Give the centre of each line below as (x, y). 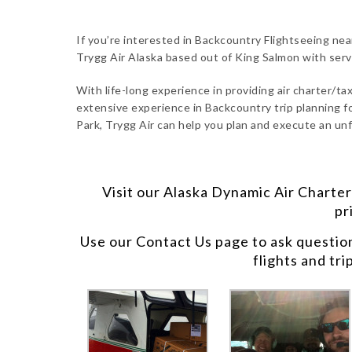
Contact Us (174, 241)
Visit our (132, 192)
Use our (108, 241)
